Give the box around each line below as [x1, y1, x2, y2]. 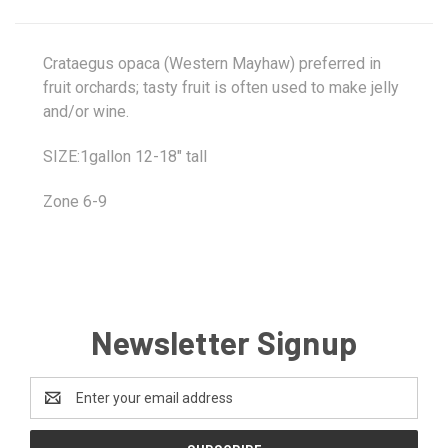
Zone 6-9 [43, 192, 107, 212]
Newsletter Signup [90, 323, 358, 362]
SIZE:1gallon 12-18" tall [43, 147, 207, 167]
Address [30, 400, 83, 417]
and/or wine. [43, 102, 129, 122]
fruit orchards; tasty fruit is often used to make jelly [43, 78, 399, 98]
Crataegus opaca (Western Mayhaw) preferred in [43, 54, 381, 74]
